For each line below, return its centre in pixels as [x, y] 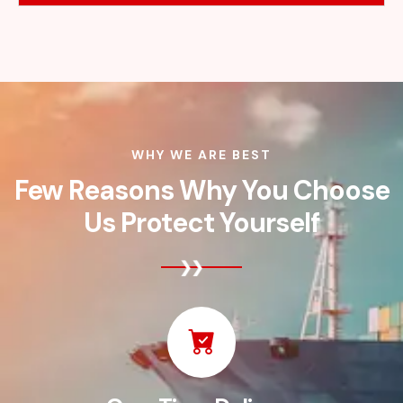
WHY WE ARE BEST [201, 155]
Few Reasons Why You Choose [201, 191]
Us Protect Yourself [201, 223]
